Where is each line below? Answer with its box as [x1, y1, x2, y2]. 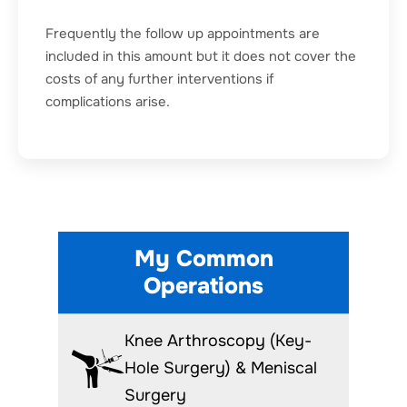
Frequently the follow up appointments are [45, 24, 320, 43]
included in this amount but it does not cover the [45, 46, 356, 65]
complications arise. [45, 92, 170, 111]
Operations [144, 271, 263, 301]
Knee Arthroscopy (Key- [124, 330, 312, 351]
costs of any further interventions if [45, 69, 273, 88]
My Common [134, 243, 273, 273]
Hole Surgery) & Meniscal [124, 357, 317, 378]
